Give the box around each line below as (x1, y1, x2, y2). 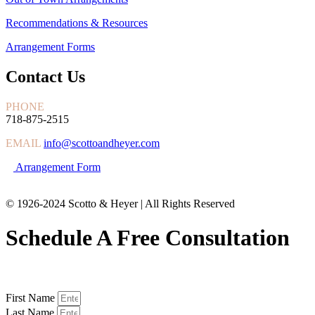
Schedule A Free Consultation (6, 224, 290, 250)
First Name (6, 292, 58, 304)
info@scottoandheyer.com (44, 136, 160, 149)
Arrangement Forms (6, 40, 95, 53)
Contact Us (6, 67, 85, 86)
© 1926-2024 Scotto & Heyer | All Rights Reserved (6, 197, 235, 210)
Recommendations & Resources (6, 16, 148, 29)
